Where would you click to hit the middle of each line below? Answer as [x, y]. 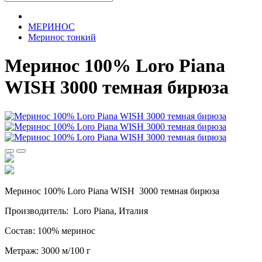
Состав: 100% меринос [50, 230]
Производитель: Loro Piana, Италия [76, 211]
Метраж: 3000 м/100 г [48, 250]
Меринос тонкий [62, 37]
